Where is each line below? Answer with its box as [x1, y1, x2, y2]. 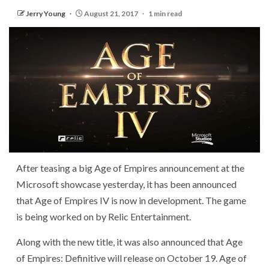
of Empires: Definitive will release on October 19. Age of [16, 252, 247, 264]
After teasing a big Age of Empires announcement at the [16, 162, 244, 174]
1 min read [148, 9, 182, 18]
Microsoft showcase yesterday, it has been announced [16, 178, 237, 190]
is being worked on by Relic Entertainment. [16, 211, 191, 222]
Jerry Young [26, 9, 67, 18]
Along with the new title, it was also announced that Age [16, 236, 243, 247]
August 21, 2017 [83, 9, 139, 18]
